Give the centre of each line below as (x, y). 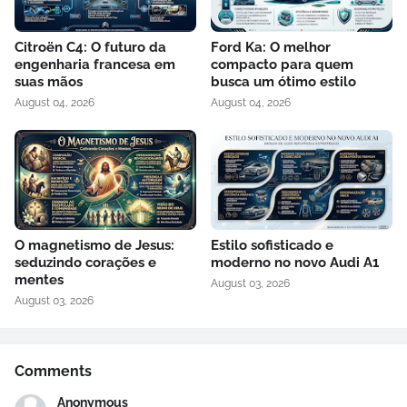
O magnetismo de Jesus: (94, 246)
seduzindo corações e (85, 263)
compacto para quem (282, 65)
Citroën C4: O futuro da (90, 48)
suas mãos (49, 82)
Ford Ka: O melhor (271, 48)
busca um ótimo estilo (283, 82)
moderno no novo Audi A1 (295, 263)
